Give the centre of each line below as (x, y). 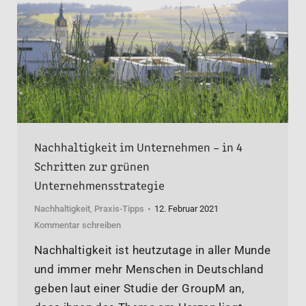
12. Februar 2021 (186, 209)
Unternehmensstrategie (99, 185)
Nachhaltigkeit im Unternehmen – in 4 (138, 147)
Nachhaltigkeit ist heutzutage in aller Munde (153, 250)
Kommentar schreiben (78, 225)
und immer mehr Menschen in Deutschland (149, 269)
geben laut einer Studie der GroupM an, (139, 289)
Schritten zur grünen (92, 166)
